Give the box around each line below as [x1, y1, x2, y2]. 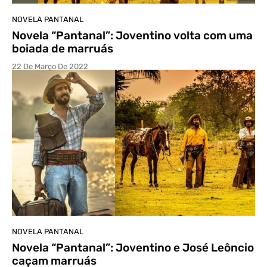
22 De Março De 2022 [12, 61, 88, 71]
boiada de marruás [12, 41, 113, 55]
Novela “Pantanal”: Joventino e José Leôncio [12, 240, 254, 254]
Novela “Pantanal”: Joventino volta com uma [12, 28, 253, 42]
